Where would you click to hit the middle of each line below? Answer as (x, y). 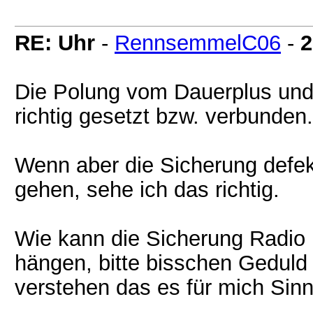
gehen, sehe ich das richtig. (147, 189)
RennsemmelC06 (198, 43)
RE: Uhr (55, 43)
